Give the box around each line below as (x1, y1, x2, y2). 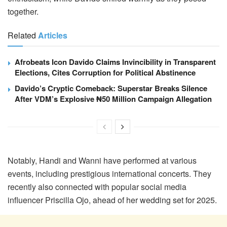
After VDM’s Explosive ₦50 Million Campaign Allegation (15, 93, 212, 104)
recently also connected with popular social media (8, 180, 186, 193)
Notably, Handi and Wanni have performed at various (8, 154, 197, 166)
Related (8, 29, 36, 41)
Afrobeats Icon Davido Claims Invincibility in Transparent (15, 56, 216, 67)
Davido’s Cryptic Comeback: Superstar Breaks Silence (15, 82, 207, 94)
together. (8, 5, 39, 17)
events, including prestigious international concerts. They (8, 167, 211, 179)
